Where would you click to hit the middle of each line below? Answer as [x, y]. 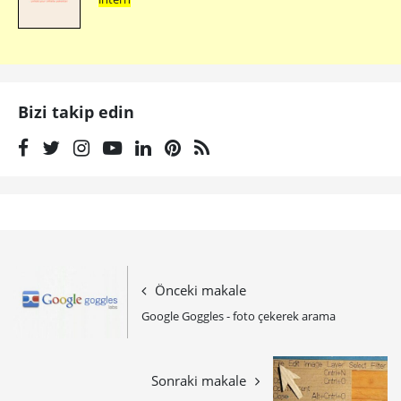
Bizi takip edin [76, 112]
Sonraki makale [199, 380]
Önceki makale [200, 290]
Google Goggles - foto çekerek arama [239, 316]
